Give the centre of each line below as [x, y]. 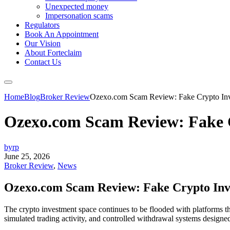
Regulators [42, 25]
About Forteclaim [53, 53]
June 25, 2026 [27, 156]
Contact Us [43, 62]
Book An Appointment [62, 34]
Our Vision [43, 43]
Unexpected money [77, 6]
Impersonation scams [79, 16]
